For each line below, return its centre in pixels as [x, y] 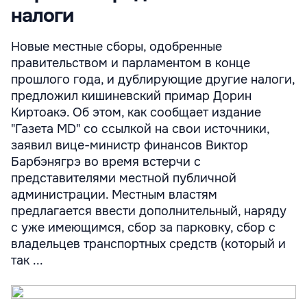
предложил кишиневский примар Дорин [131, 96]
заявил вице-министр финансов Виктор [130, 145]
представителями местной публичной [124, 178]
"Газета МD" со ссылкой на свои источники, [140, 129]
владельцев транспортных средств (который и [148, 244]
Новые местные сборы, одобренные [116, 47]
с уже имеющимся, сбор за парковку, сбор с [143, 228]
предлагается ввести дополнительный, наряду [149, 211]
